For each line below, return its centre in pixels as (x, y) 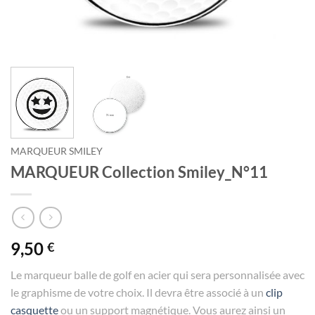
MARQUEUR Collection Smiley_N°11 (139, 172)
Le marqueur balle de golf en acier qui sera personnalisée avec (157, 274)
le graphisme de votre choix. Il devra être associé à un (138, 292)
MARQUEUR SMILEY (57, 152)
